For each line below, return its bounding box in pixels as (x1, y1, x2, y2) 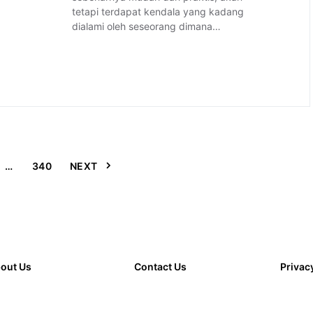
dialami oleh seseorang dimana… (72, 20, 221, 32)
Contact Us (133, 261, 187, 272)
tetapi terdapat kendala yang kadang (72, 6, 245, 17)
